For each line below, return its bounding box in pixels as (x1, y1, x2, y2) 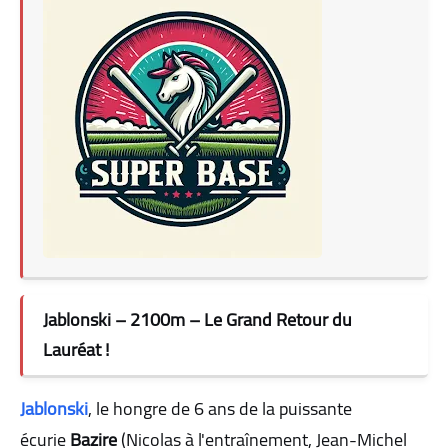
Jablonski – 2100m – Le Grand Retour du (43, 302, 352, 336)
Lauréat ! (43, 332, 109, 366)
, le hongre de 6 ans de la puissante (88, 391, 352, 425)
